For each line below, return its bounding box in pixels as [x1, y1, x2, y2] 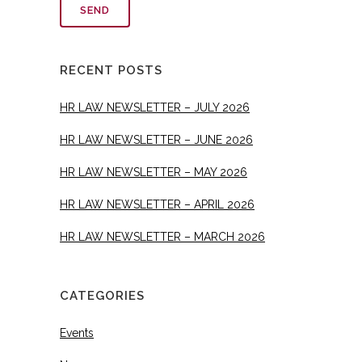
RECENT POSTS [60, 62, 162, 78]
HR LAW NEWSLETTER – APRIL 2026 [60, 197, 255, 211]
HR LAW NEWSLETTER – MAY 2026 [60, 165, 247, 179]
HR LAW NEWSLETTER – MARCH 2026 [60, 229, 265, 243]
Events [60, 326, 94, 339]
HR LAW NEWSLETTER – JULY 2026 [60, 100, 250, 114]
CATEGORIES [60, 288, 145, 303]
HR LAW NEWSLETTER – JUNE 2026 [60, 133, 253, 146]
